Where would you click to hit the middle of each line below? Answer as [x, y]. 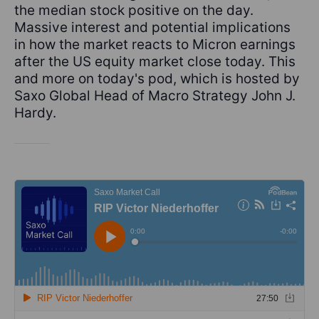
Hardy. [35, 113]
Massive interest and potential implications [152, 28]
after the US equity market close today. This [155, 62]
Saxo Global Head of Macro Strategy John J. [155, 96]
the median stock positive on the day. [134, 11]
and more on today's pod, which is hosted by [157, 79]
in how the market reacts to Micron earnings [155, 45]
